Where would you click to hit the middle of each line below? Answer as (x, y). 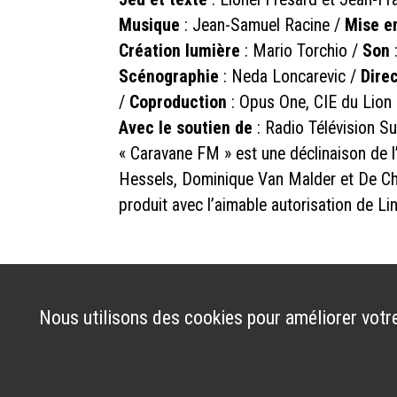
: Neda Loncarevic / (290, 76)
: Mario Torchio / (302, 51)
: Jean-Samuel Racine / (263, 25)
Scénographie (169, 76)
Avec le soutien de (186, 128)
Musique (150, 25)
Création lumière (180, 51)
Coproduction (179, 102)
